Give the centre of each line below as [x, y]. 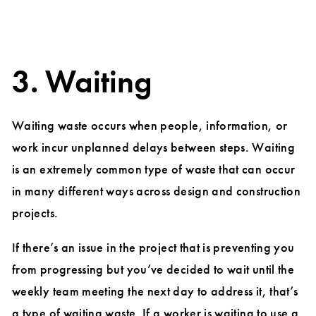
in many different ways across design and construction [157, 191]
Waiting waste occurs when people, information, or [150, 126]
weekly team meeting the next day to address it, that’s [155, 291]
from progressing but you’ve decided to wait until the [153, 269]
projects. [35, 213]
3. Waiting [82, 82]
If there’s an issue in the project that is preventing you [153, 248]
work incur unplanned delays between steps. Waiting [153, 147]
